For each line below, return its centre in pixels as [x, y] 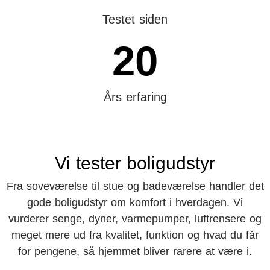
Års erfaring [135, 97]
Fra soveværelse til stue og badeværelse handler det [135, 186]
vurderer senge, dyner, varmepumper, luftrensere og [135, 219]
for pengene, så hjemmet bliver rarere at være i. [135, 251]
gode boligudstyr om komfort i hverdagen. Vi [135, 202]
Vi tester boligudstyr [135, 163]
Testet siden [135, 19]
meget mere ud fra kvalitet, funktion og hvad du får [135, 235]
